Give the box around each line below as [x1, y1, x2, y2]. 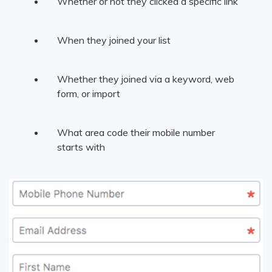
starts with [56, 140, 105, 153]
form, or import [56, 87, 120, 100]
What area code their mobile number [56, 126, 215, 138]
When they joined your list [56, 33, 171, 46]
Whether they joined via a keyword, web [56, 72, 234, 85]
